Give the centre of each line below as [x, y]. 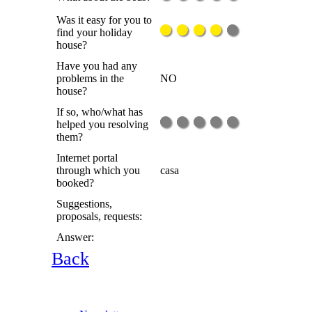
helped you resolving [102, 125]
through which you [98, 171]
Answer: [75, 237]
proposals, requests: [99, 217]
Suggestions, [84, 204]
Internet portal [87, 158]
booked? [75, 183]
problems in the [90, 79]
